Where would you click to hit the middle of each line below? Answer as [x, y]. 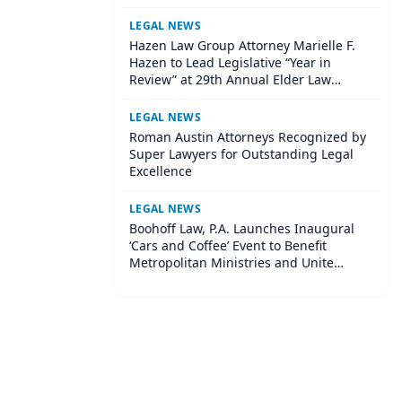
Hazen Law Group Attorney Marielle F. [242, 45]
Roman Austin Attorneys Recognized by [248, 137]
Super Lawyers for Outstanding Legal [241, 154]
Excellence [161, 171]
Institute [155, 96]
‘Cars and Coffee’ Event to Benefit [228, 245]
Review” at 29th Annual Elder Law [230, 79]
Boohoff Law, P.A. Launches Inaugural [242, 228]
